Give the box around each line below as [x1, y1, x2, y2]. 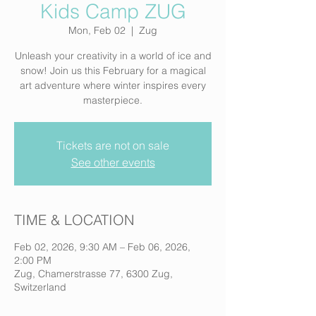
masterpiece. [83, 94, 142, 107]
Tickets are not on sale [56, 138, 169, 152]
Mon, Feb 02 [68, 24, 126, 37]
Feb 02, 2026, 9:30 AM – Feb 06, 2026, [14, 241, 190, 253]
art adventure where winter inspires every [20, 79, 206, 92]
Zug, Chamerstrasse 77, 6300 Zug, [14, 267, 173, 280]
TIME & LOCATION [14, 211, 134, 229]
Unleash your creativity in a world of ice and [14, 49, 212, 62]
